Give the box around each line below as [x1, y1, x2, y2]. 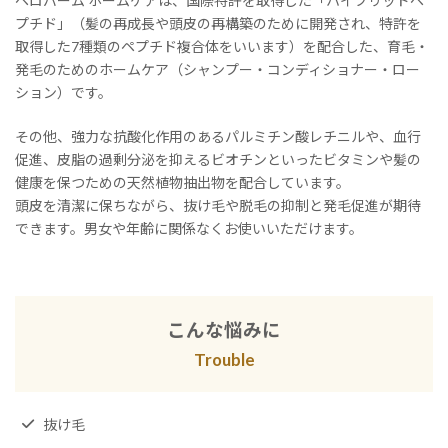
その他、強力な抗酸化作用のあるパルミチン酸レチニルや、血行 [15, 127, 421, 145]
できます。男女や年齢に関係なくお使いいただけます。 [15, 219, 363, 237]
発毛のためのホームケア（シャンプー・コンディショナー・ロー [15, 60, 420, 78]
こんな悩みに [167, 318, 281, 341]
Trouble [193, 348, 255, 370]
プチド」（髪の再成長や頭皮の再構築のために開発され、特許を [15, 14, 421, 32]
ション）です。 [15, 83, 115, 101]
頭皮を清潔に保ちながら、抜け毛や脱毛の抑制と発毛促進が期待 [15, 196, 421, 214]
